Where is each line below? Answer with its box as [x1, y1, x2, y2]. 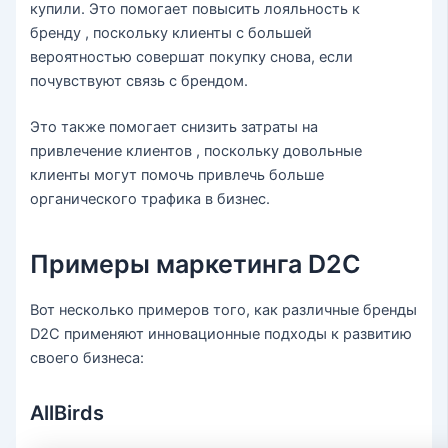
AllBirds [30, 400, 105, 425]
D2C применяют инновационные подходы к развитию [30, 324, 413, 343]
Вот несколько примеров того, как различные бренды [30, 300, 418, 319]
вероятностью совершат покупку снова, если [30, 47, 354, 66]
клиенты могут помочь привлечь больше [30, 165, 325, 184]
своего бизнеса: [30, 348, 145, 367]
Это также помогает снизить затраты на [30, 117, 319, 136]
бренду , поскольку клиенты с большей [30, 23, 313, 42]
